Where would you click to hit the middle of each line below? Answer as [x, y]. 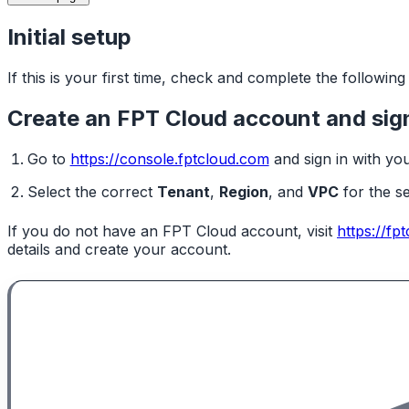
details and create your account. [119, 249]
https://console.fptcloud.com [169, 158]
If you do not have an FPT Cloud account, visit [172, 231]
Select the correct [92, 192]
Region [243, 192]
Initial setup [69, 37]
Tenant [183, 192]
